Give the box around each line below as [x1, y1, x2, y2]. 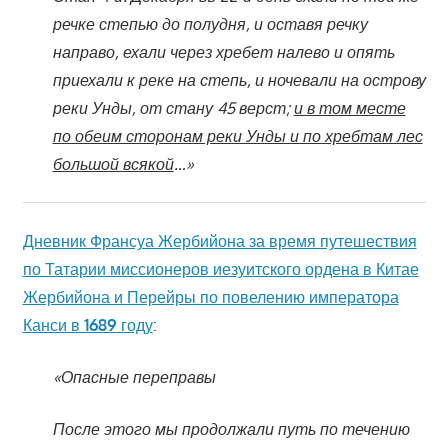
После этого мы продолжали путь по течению [52, 418, 410, 439]
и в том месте [293, 97, 406, 118]
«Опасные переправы [52, 366, 216, 387]
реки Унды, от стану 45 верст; [52, 97, 294, 118]
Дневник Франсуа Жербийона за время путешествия [22, 230, 417, 251]
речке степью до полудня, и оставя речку [52, 13, 368, 34]
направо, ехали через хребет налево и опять [52, 41, 395, 62]
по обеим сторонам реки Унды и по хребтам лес [52, 125, 423, 146]
